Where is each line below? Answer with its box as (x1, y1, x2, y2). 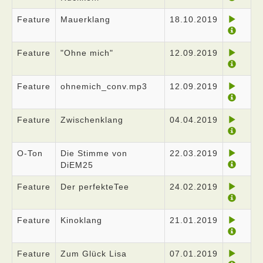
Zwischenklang (60, 115, 123, 124)
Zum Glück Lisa (60, 249, 127, 258)
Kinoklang (60, 215, 102, 225)
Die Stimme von (60, 149, 127, 158)
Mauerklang (60, 15, 110, 24)
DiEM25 (60, 160, 93, 170)
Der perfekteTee (60, 182, 129, 191)
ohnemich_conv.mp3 (60, 82, 147, 91)
